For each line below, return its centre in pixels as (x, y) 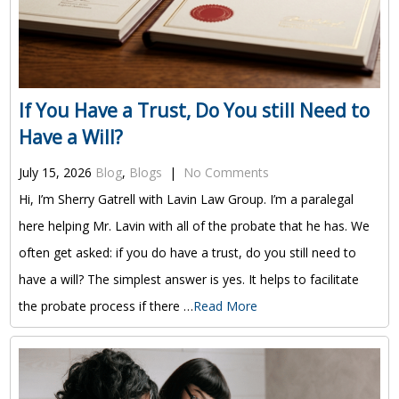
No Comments (226, 172)
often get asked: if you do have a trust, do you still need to (187, 252)
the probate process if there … (106, 305)
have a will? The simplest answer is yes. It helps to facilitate (188, 279)
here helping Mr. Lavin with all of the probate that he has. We (194, 225)
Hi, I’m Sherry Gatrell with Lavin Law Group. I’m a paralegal (186, 199)
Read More (225, 305)
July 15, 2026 (55, 172)
